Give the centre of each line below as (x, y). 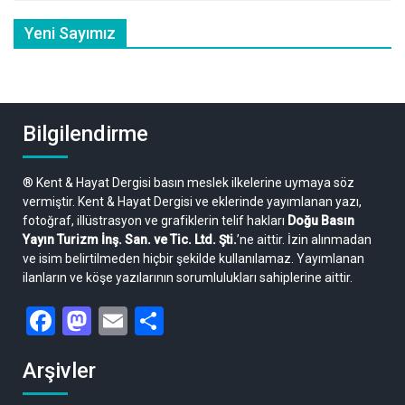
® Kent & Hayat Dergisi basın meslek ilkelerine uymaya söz (188, 182)
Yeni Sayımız (70, 33)
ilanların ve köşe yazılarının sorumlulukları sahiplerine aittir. (188, 277)
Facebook (115, 320)
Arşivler (59, 370)
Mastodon (155, 320)
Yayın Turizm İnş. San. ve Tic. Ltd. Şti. (130, 239)
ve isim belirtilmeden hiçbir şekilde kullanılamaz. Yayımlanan (193, 258)
